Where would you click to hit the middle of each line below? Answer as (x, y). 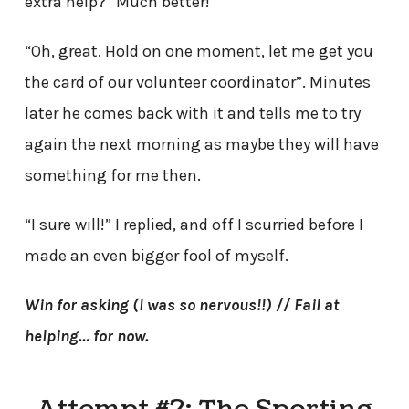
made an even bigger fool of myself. (156, 256)
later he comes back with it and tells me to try (192, 114)
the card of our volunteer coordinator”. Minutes (197, 83)
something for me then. (112, 176)
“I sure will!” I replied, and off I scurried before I (194, 225)
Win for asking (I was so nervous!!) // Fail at (181, 305)
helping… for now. (86, 336)
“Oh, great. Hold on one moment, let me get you (199, 52)
